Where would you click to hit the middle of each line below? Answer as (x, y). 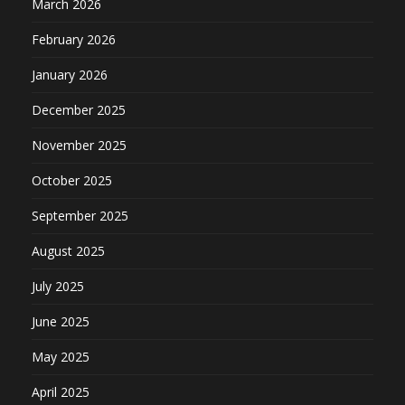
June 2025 (61, 322)
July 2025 (58, 287)
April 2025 (61, 392)
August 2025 (68, 251)
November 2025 (79, 146)
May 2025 (61, 357)
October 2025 (72, 181)
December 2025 (79, 110)
